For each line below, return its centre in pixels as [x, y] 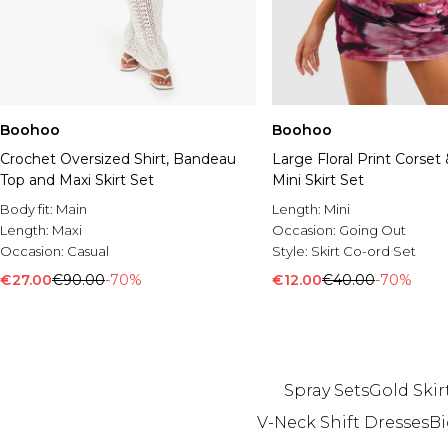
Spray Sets [326, 391]
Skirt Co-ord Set [363, 251]
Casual [88, 251]
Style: [291, 251]
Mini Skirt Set [318, 180]
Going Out [372, 230]
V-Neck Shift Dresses [342, 423]
